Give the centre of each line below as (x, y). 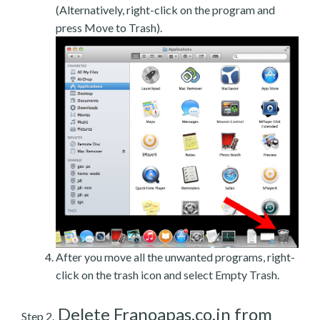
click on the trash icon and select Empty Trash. (167, 275)
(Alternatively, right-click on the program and (165, 10)
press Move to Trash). (109, 28)
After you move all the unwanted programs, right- (175, 257)
